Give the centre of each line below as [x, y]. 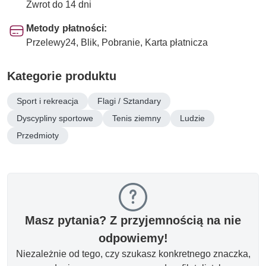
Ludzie [192, 118]
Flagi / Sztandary [129, 101]
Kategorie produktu [62, 76]
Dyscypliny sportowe [55, 118]
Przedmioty [38, 135]
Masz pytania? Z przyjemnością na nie [133, 220]
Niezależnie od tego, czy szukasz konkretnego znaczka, [133, 254]
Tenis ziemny [137, 118]
